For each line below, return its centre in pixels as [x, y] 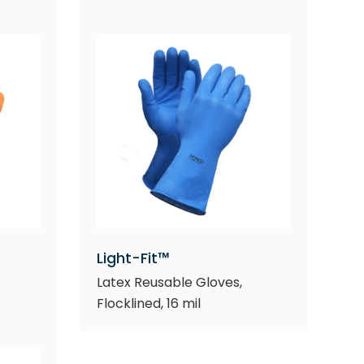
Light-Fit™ [134, 258]
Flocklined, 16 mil [149, 303]
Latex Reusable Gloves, [170, 282]
